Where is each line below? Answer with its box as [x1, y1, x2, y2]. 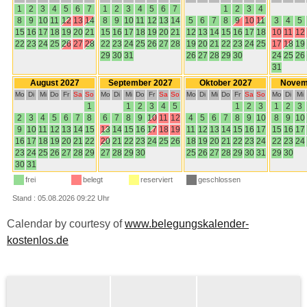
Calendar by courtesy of [7, 218, 125, 230]
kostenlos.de [7, 234, 69, 246]
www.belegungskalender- [125, 218, 249, 230]
